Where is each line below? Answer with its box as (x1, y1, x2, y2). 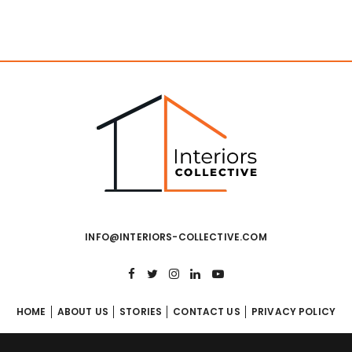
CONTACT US (173, 305, 240, 318)
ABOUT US (57, 305, 108, 318)
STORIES (119, 305, 163, 318)
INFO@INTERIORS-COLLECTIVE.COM (85, 230, 267, 244)
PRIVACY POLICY (251, 305, 336, 318)
